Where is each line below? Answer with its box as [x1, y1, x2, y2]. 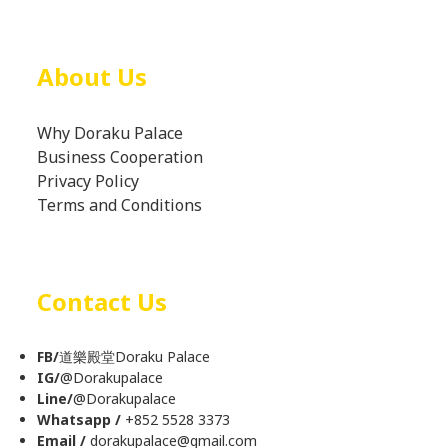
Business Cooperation [37, 146, 203, 168]
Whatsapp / [37, 410, 121, 429]
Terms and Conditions [37, 194, 202, 216]
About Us [37, 60, 147, 93]
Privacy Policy [37, 170, 143, 192]
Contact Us [37, 285, 167, 318]
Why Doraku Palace [37, 122, 183, 144]
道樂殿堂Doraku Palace [59, 347, 210, 366]
